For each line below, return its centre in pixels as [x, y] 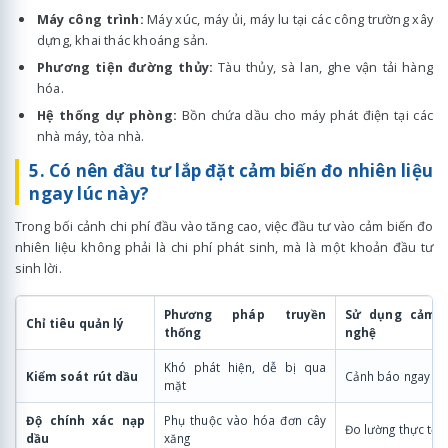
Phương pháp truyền [245, 314]
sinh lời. [38, 268]
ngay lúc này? [89, 194]
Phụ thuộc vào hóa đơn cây [245, 420]
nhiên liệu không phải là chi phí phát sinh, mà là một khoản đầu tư [224, 247]
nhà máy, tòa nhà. [91, 135]
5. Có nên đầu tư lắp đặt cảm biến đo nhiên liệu [231, 171]
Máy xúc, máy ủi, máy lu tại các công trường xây [288, 19]
